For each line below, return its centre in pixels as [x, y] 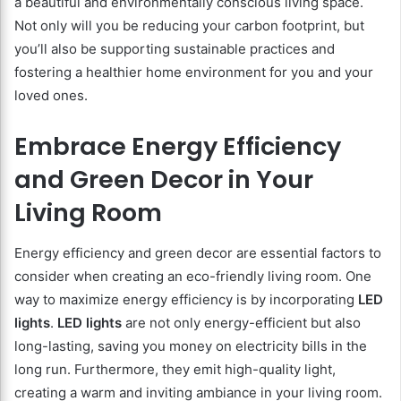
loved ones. [51, 96]
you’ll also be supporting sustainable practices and [175, 49]
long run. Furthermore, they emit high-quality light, [175, 369]
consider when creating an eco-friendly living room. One [193, 276]
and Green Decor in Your [164, 180]
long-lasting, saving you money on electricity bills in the [191, 346]
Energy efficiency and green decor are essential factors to [198, 252]
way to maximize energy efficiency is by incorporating [186, 299]
